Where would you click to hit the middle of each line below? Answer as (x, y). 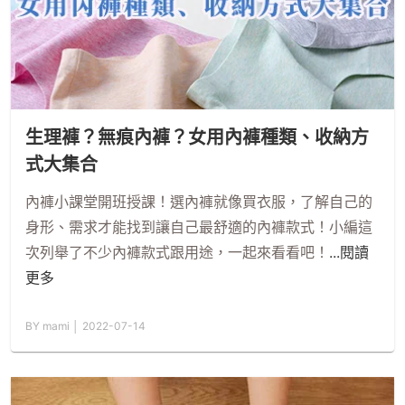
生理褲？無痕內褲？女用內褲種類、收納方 (197, 137)
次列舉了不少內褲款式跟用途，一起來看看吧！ (177, 252)
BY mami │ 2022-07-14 (85, 325)
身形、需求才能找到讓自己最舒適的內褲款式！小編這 (199, 226)
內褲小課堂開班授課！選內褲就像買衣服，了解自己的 (199, 201)
